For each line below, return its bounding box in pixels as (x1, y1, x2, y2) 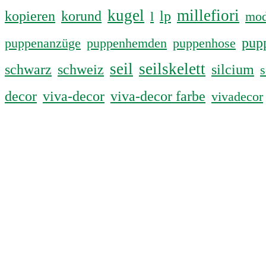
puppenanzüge (5, 36, 81, 51)
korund (61, 8, 102, 24)
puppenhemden (87, 36, 167, 51)
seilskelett (139, 60, 205, 78)
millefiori (177, 7, 239, 25)
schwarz (5, 61, 52, 78)
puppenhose (173, 36, 236, 51)
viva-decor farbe (110, 88, 205, 104)
